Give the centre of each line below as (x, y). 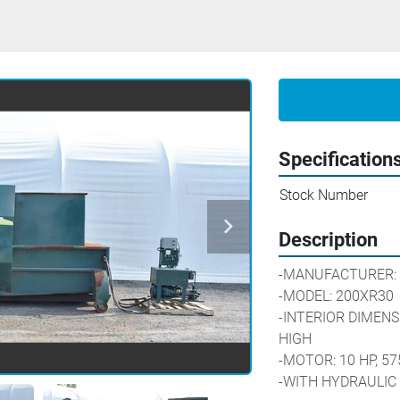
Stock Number (323, 195)
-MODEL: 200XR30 (336, 296)
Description (328, 240)
